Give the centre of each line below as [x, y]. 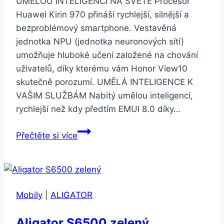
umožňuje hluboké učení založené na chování [107, 55]
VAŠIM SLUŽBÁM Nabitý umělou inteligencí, [104, 95]
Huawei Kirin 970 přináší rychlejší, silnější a [102, 14]
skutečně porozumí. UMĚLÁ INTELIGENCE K [104, 82]
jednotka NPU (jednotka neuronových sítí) [100, 41]
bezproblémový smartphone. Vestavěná [96, 28]
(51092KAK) [101, 184]
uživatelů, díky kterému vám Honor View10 [102, 68]
